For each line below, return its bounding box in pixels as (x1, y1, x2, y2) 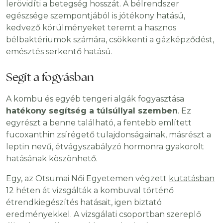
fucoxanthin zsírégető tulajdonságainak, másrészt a (6, 130, 211, 140)
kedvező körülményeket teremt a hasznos (6, 23, 176, 33)
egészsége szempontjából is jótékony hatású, (6, 11, 185, 21)
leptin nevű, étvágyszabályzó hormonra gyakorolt (6, 142, 204, 152)
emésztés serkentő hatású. (6, 47, 112, 57)
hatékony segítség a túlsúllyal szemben (6, 106, 178, 116)
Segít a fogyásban (6, 70, 94, 85)
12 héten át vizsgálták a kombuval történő (6, 186, 174, 196)
